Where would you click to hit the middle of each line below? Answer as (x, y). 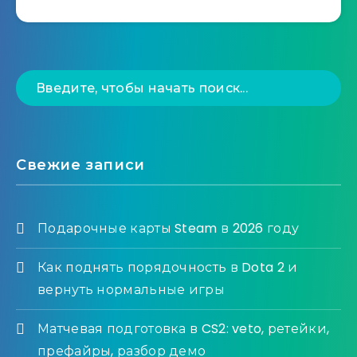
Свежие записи (80, 165)
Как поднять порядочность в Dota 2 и (168, 268)
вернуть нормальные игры (131, 290)
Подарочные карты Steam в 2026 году (169, 229)
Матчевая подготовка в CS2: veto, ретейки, (184, 329)
